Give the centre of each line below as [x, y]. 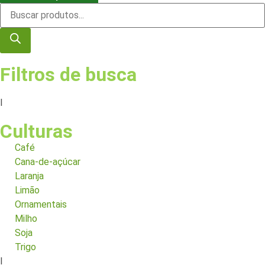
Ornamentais [41, 205]
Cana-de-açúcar [48, 162]
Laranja [29, 176]
